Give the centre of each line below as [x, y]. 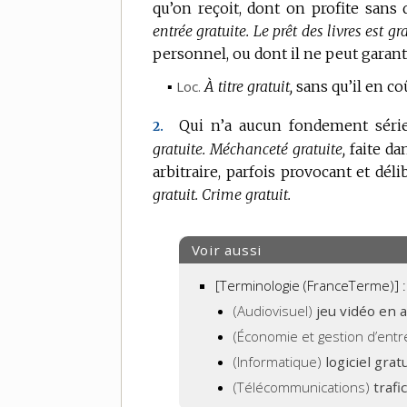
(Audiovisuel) [275, 310]
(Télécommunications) [304, 387]
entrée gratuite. [201, 30]
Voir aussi [227, 249]
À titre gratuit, [248, 87]
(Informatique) [280, 361]
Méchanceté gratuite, [278, 149]
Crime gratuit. [246, 194]
